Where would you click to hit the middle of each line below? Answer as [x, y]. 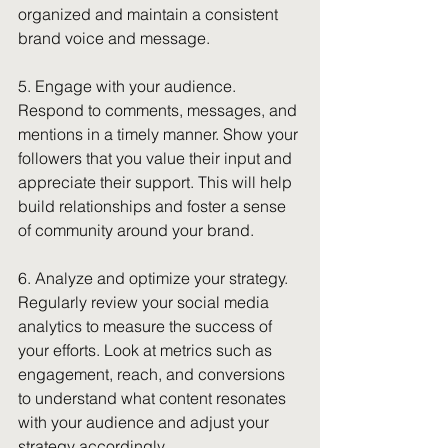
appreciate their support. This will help [157, 182]
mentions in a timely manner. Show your [160, 134]
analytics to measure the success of [147, 326]
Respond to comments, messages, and [159, 110]
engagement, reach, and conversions [153, 374]
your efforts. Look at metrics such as [147, 350]
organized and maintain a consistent [150, 14]
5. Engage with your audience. [129, 86]
